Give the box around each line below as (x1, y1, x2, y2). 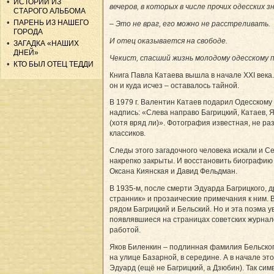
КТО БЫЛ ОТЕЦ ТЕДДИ (13, 59, 94, 68)
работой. (109, 225, 141, 234)
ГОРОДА (13, 27, 43, 36)
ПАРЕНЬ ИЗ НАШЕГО (13, 18, 89, 27)
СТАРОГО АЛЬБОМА (13, 6, 86, 15)
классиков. (109, 128, 146, 138)
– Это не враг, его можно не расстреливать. (109, 19, 270, 28)
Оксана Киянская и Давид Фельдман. (109, 166, 237, 176)
